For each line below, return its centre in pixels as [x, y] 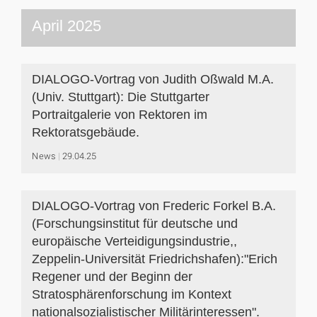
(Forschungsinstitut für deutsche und [135, 224]
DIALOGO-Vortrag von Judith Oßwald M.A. [153, 79]
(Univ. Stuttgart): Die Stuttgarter [121, 97]
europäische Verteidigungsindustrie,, [134, 241]
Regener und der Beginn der [112, 277]
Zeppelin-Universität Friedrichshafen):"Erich [155, 259]
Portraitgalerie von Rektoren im [120, 115]
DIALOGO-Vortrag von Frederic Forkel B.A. [154, 206]
